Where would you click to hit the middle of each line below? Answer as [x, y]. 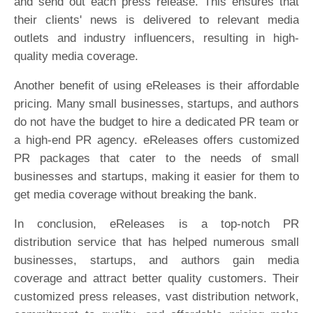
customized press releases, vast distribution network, [156, 297]
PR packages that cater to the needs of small [156, 158]
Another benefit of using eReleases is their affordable [156, 86]
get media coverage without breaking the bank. [136, 195]
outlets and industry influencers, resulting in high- [156, 38]
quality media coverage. [76, 56]
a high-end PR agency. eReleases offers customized [156, 140]
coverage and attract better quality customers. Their [156, 278]
